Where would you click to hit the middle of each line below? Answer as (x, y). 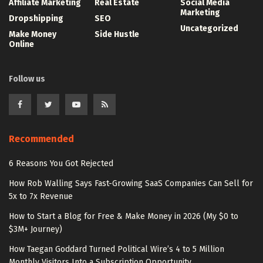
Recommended (41, 139)
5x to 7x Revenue (41, 196)
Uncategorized (209, 28)
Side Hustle (117, 34)
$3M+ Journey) (36, 229)
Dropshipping (36, 18)
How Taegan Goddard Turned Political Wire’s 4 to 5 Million (117, 249)
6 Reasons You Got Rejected (61, 163)
